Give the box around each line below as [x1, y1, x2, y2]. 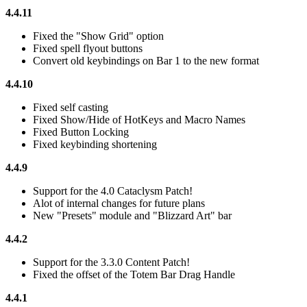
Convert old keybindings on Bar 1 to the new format [33, 55, 259, 67]
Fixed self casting [33, 101, 108, 114]
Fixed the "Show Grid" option [33, 30, 164, 42]
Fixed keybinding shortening [33, 138, 157, 151]
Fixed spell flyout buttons [33, 42, 143, 55]
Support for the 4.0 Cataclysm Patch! [33, 185, 193, 197]
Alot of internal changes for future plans [33, 197, 205, 210]
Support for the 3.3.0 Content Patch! [33, 256, 190, 269]
